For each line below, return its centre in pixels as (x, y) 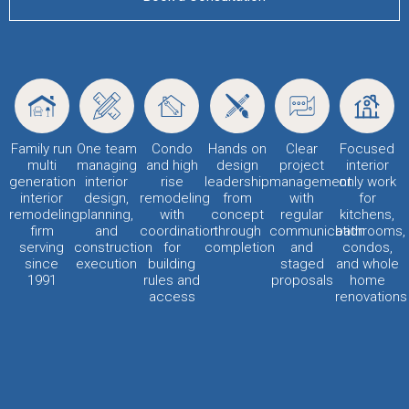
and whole (367, 264)
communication (318, 231)
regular (302, 215)
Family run (42, 149)
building (172, 264)
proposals (302, 281)
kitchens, (367, 215)
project (302, 166)
